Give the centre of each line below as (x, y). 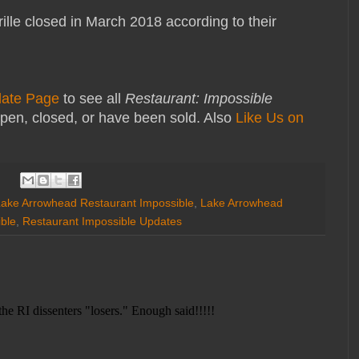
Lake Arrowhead (242, 203)
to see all (92, 98)
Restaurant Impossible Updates (102, 222)
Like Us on (270, 117)
